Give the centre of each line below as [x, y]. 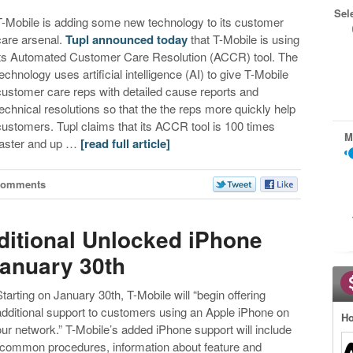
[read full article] [126, 144]
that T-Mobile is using [244, 39]
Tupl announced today [127, 40]
